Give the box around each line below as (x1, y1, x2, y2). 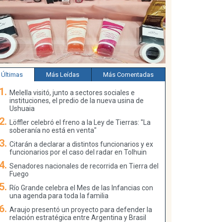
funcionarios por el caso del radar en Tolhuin (9, 148, 147, 156)
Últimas (1, 70, 23, 78)
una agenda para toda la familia (9, 191, 109, 200)
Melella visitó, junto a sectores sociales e (9, 88, 135, 97)
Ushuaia (9, 104, 35, 112)
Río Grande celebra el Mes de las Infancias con (9, 183, 153, 192)
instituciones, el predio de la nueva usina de (9, 96, 144, 105)
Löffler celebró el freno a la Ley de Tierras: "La (9, 118, 151, 126)
